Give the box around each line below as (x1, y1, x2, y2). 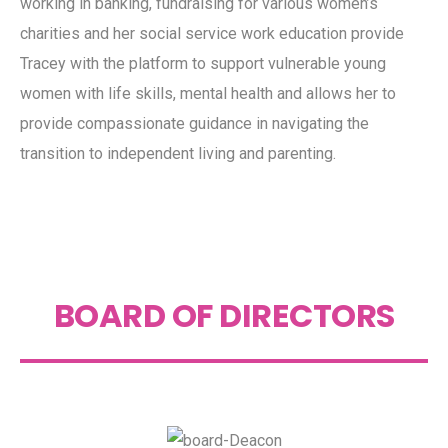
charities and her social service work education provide (20, 23, 404, 43)
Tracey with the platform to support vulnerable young (20, 53, 386, 73)
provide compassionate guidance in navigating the (20, 113, 369, 133)
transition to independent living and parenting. (20, 143, 336, 163)
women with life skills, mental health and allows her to (20, 83, 396, 103)
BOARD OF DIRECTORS (53, 292, 395, 338)
